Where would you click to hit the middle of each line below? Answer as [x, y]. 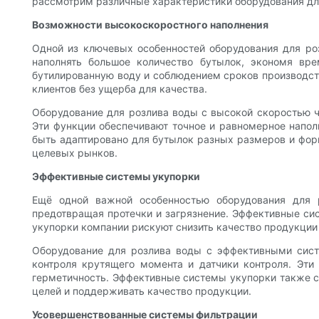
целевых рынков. [75, 153]
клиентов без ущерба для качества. [120, 89]
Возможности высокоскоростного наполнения [150, 25]
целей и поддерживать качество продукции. [142, 291]
